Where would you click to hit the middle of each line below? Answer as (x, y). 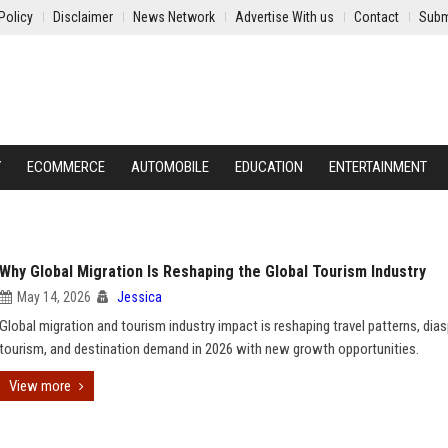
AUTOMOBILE (170, 167)
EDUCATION (269, 167)
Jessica (139, 297)
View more (40, 386)
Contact (376, 17)
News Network (174, 17)
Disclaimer (83, 17)
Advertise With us (284, 17)
